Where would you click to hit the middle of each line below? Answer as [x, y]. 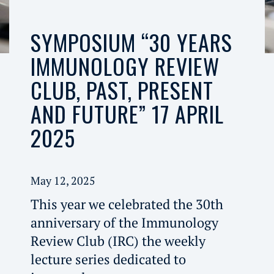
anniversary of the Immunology [124, 222]
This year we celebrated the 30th [127, 204]
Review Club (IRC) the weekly [118, 240]
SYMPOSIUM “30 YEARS [131, 42]
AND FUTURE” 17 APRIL [127, 113]
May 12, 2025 [63, 180]
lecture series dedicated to [108, 259]
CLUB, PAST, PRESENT [122, 90]
